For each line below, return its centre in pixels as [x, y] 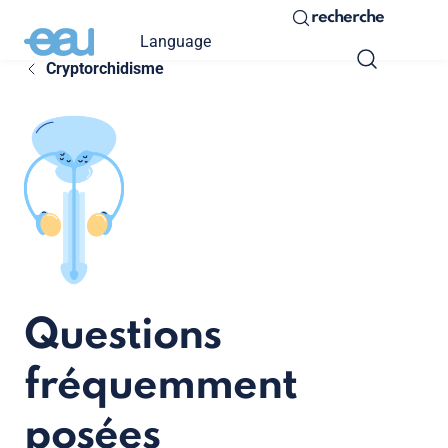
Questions [122, 336]
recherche [347, 17]
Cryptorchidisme [104, 68]
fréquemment [160, 386]
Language [175, 41]
